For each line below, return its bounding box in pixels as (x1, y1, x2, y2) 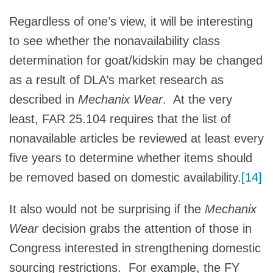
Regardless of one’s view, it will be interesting (9, 14, 253, 28)
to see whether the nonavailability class (9, 34, 220, 48)
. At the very (163, 92, 232, 106)
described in (9, 92, 78, 106)
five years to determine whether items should (9, 151, 252, 165)
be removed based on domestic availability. (9, 170, 241, 184)
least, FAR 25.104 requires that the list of (9, 112, 231, 126)
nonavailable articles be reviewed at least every (9, 131, 264, 145)
